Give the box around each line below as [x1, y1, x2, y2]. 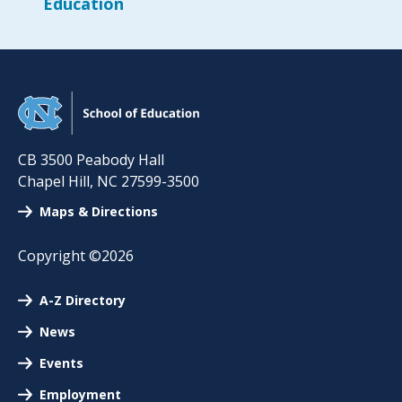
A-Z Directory [39, 291, 126, 309]
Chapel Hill [18, 170, 90, 191]
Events [39, 354, 83, 371]
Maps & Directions [39, 202, 158, 220]
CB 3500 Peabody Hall [18, 149, 164, 170]
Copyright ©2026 [18, 245, 134, 266]
